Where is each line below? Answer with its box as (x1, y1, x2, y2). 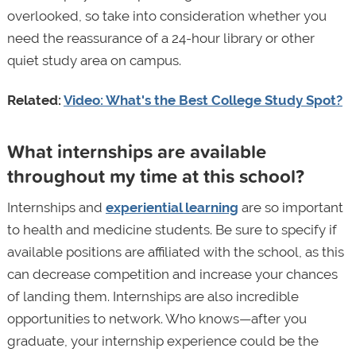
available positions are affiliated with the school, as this (6, 244, 344, 261)
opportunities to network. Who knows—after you (6, 311, 307, 327)
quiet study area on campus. (6, 52, 181, 69)
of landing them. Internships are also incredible (6, 288, 299, 305)
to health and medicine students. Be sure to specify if (6, 222, 337, 238)
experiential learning (105, 199, 238, 216)
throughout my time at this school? (6, 162, 304, 190)
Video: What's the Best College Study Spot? (63, 92, 342, 109)
